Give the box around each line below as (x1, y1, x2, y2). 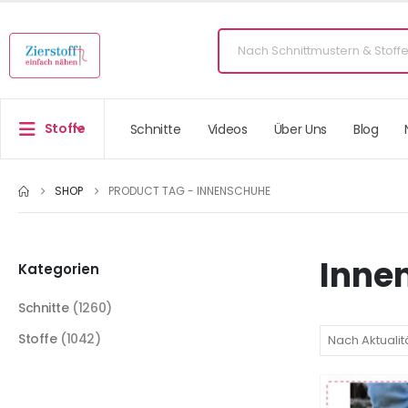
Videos (207, 119, 248, 138)
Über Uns (273, 119, 327, 138)
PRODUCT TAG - (108, 183, 197, 199)
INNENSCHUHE (197, 183, 270, 199)
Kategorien (18, 260, 99, 280)
